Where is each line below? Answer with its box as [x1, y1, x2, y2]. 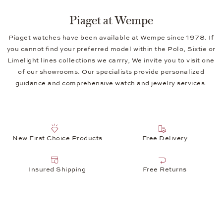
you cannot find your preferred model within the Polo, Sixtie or [6, 45, 216, 53]
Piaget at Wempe [69, 10, 153, 28]
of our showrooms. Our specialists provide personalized [18, 67, 204, 76]
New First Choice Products [12, 134, 103, 142]
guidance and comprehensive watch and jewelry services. [15, 79, 207, 87]
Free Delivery [142, 134, 187, 142]
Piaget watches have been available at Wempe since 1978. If [8, 33, 214, 42]
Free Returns [142, 166, 187, 173]
